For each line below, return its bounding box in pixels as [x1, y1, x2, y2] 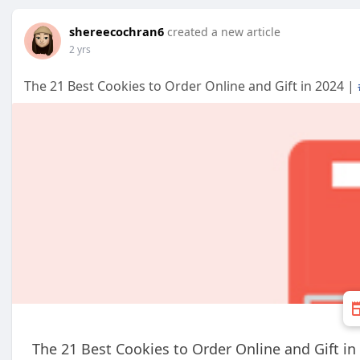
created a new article [167, 24, 280, 39]
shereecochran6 [69, 23, 164, 39]
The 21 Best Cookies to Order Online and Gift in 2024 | [24, 77, 358, 95]
